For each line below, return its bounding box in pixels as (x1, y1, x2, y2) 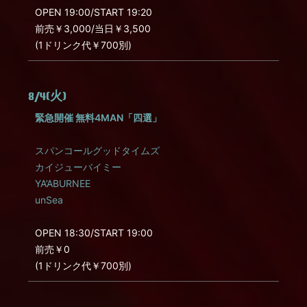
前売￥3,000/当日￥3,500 (35, 23, 151, 34)
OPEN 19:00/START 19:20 (35, 6, 152, 18)
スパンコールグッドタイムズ (35, 145, 160, 156)
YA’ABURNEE (35, 177, 90, 189)
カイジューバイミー (35, 161, 121, 173)
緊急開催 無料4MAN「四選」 (35, 112, 162, 123)
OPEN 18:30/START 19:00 (35, 227, 153, 238)
